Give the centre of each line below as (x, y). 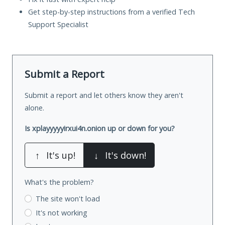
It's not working (61, 212)
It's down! (126, 155)
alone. (34, 107)
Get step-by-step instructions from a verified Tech (111, 12)
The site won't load (68, 198)
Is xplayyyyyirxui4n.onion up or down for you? (100, 128)
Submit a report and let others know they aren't (104, 95)
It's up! (61, 155)
